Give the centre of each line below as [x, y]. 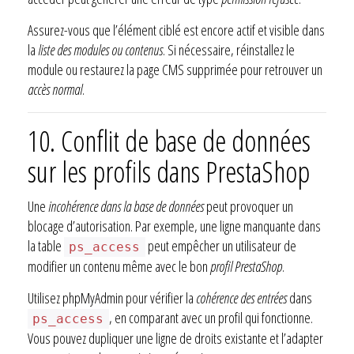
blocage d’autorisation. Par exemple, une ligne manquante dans [174, 226]
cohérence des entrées [241, 298]
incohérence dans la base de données [126, 206]
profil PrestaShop [246, 266]
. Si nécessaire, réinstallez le [229, 49]
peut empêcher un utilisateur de [220, 245]
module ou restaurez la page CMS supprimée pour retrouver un [175, 69]
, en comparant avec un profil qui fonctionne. [211, 317]
